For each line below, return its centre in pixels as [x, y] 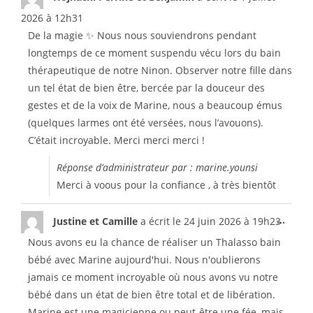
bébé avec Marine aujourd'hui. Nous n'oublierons [144, 260]
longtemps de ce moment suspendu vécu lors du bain [154, 53]
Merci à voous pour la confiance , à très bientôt [166, 185]
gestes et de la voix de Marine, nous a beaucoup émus [155, 105]
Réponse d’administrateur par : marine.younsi [157, 167]
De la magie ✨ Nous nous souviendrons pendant [142, 35]
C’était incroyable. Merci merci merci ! [116, 140]
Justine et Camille [97, 221]
